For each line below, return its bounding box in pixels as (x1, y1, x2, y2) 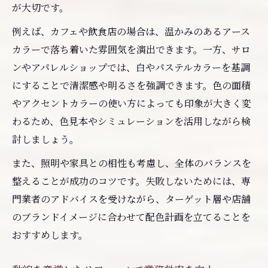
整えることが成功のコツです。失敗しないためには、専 (12, 173, 251, 188)
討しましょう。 (12, 132, 79, 146)
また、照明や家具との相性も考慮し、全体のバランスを (12, 156, 251, 170)
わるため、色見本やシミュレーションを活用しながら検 (12, 114, 251, 128)
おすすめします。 (12, 227, 88, 242)
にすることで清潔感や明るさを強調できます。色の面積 (12, 78, 251, 92)
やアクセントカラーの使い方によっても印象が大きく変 (12, 96, 251, 110)
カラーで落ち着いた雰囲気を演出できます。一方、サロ (12, 42, 251, 56)
